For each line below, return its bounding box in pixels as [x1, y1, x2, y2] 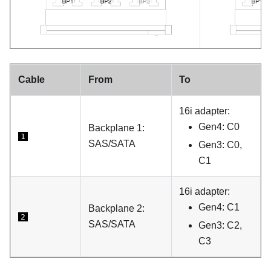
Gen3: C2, [198, 220, 242, 231]
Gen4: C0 [198, 122, 240, 132]
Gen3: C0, [198, 140, 242, 151]
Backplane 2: [88, 203, 145, 214]
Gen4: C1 [198, 202, 240, 213]
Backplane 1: [88, 123, 145, 134]
